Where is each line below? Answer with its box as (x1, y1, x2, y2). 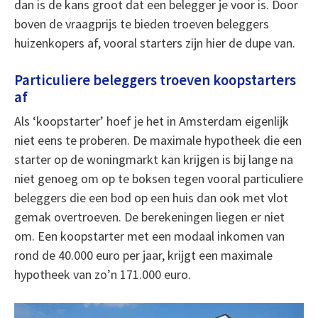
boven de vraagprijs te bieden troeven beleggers (13, 16, 269, 32)
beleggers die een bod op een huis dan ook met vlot (13, 190, 288, 206)
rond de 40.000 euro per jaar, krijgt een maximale (13, 247, 273, 263)
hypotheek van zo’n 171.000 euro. (13, 266, 191, 283)
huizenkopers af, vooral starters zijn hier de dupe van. (13, 35, 295, 51)
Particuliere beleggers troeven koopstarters (13, 71, 296, 89)
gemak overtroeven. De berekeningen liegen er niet (13, 209, 285, 225)
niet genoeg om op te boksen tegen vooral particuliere (13, 170, 303, 187)
